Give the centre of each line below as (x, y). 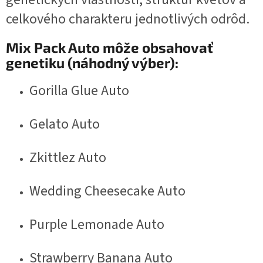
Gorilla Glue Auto (79, 91)
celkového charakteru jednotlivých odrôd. (128, 19)
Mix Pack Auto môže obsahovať (109, 48)
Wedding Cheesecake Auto (107, 191)
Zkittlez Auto (68, 158)
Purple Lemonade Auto (97, 225)
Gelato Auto (65, 124)
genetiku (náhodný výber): (92, 63)
